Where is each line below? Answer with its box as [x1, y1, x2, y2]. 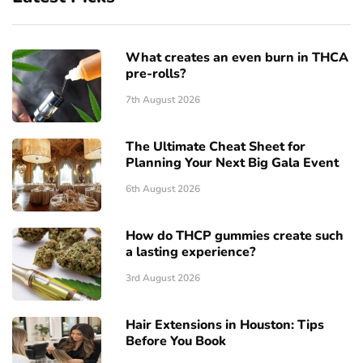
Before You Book [126, 332, 226, 351]
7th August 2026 [126, 93, 200, 107]
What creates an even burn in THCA [126, 49, 348, 67]
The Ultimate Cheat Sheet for [126, 138, 305, 156]
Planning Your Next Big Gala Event [126, 154, 339, 173]
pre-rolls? [126, 65, 186, 83]
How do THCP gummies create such [126, 227, 344, 246]
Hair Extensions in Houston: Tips [126, 316, 324, 335]
